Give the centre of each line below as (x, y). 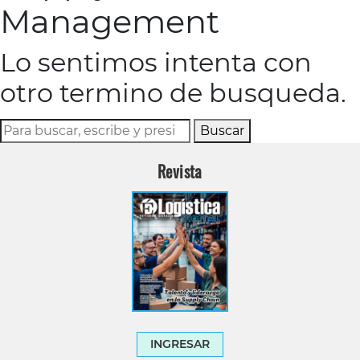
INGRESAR (180, 344)
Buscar (222, 130)
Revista (180, 171)
